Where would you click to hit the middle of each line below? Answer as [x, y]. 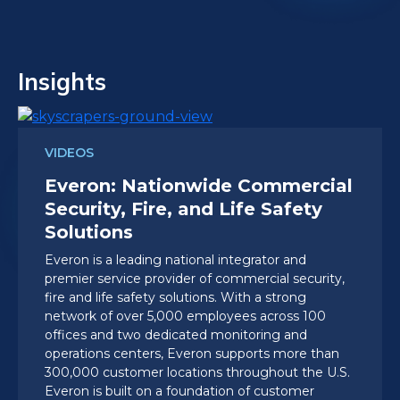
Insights [62, 81]
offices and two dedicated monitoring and [176, 334]
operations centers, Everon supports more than [192, 353]
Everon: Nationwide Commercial [199, 185]
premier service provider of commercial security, [195, 278]
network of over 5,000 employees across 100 [185, 316]
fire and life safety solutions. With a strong [175, 297]
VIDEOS [69, 152]
